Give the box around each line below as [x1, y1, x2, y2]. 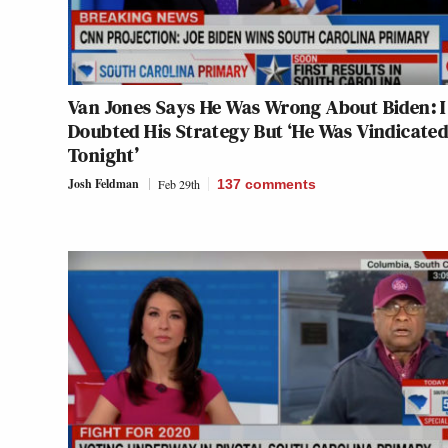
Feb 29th [158, 175, 200, 192]
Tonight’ [68, 140, 140, 169]
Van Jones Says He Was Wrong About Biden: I [68, 92, 446, 121]
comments [245, 175, 316, 192]
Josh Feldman [68, 174, 139, 192]
